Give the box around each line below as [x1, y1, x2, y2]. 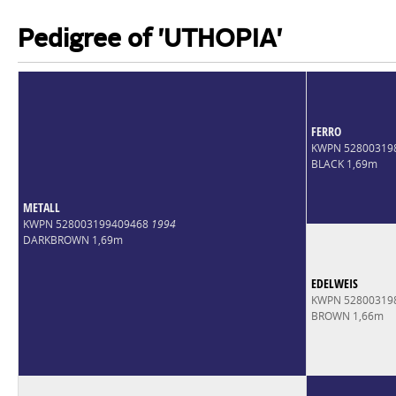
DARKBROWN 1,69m [22, 232, 123, 247]
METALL [22, 198, 60, 216]
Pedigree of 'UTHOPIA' [17, 27, 282, 53]
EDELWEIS [310, 274, 358, 292]
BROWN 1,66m [310, 308, 384, 324]
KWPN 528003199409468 [22, 216, 151, 232]
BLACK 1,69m [310, 156, 377, 171]
